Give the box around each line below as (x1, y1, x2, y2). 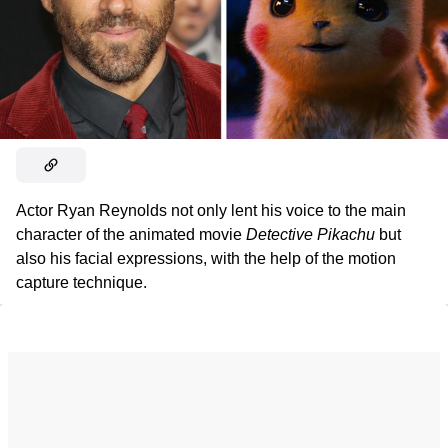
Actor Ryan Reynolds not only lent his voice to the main (16, 201, 406, 219)
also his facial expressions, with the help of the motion (16, 249, 396, 267)
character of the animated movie (16, 225, 246, 243)
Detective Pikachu (246, 225, 375, 243)
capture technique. (16, 273, 147, 291)
